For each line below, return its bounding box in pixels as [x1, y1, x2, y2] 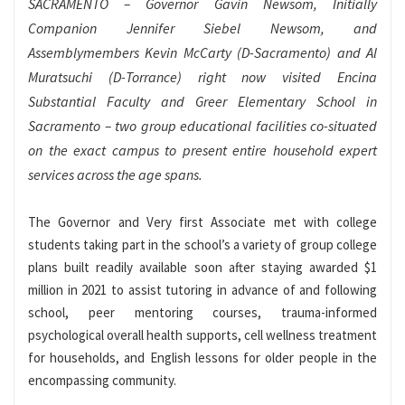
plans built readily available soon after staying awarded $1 [28, 259, 377, 277]
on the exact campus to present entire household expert [28, 141, 377, 160]
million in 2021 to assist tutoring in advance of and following [28, 281, 377, 299]
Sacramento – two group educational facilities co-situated [28, 117, 377, 136]
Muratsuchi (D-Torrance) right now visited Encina [28, 68, 377, 87]
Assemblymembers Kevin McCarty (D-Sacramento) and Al [28, 43, 377, 62]
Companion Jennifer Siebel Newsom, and [28, 19, 377, 38]
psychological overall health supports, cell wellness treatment [28, 326, 377, 344]
